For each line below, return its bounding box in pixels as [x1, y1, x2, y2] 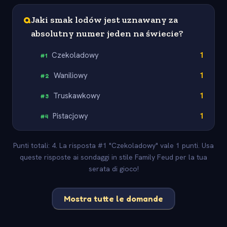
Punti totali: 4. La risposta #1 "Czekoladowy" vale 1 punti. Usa [13, 141, 214, 150]
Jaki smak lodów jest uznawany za [31, 14, 178, 25]
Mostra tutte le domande [64, 193, 163, 204]
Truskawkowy [53, 90, 101, 101]
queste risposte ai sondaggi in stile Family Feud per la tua [20, 153, 207, 162]
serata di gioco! [88, 164, 139, 174]
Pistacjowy [53, 110, 89, 121]
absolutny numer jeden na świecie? [31, 27, 183, 39]
